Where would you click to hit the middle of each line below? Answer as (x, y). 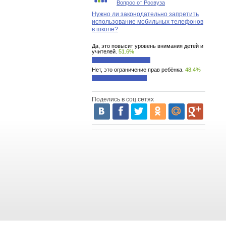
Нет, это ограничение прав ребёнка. (138, 70)
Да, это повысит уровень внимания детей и (148, 46)
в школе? (105, 29)
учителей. (104, 51)
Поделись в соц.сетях (123, 99)
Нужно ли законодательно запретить (145, 14)
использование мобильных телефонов (148, 22)
